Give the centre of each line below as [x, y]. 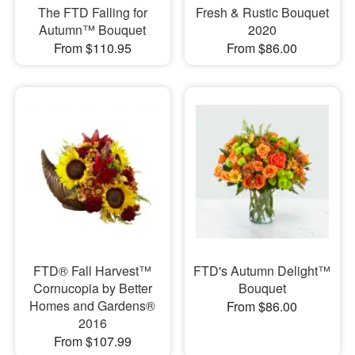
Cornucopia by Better [92, 288]
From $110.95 [92, 48]
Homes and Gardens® [93, 305]
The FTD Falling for [92, 13]
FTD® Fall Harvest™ [93, 270]
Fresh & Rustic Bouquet [262, 13]
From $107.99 [92, 341]
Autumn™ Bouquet [93, 30]
